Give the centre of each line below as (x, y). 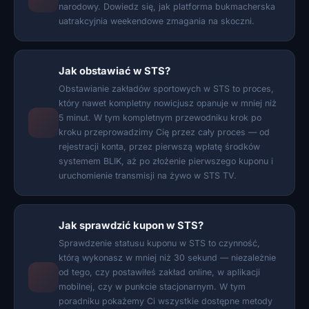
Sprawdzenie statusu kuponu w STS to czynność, (159, 243)
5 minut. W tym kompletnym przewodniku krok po (160, 118)
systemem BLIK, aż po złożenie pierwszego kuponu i (166, 161)
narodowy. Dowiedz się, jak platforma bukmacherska (167, 7)
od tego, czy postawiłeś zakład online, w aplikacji (159, 272)
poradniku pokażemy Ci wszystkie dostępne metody (166, 301)
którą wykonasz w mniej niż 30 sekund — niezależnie (167, 258)
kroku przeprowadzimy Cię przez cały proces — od (164, 132)
